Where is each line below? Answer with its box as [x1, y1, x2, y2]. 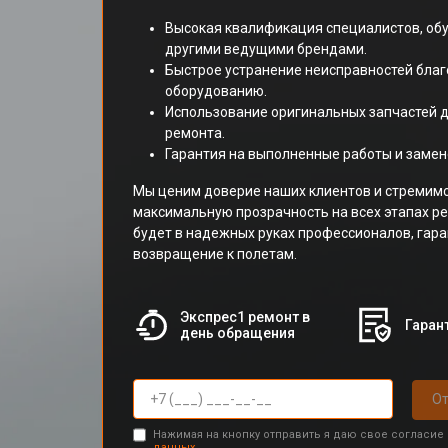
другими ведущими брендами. [165, 41, 367, 57]
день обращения [179, 325, 295, 341]
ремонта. [165, 125, 225, 141]
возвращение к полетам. [133, 246, 297, 262]
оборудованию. [165, 83, 267, 99]
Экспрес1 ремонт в [179, 309, 310, 325]
